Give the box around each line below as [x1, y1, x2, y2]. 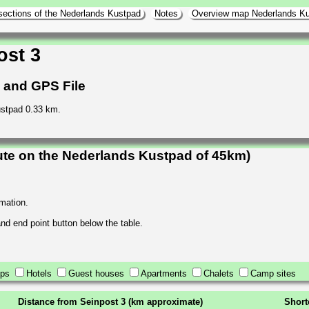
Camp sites [250, 268, 296, 279]
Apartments [141, 268, 187, 279]
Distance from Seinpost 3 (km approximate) [18, 296, 203, 307]
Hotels [26, 268, 52, 279]
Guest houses [68, 268, 124, 279]
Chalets [203, 268, 234, 279]
